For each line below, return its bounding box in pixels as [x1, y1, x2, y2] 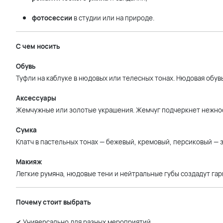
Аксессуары [16, 94, 56, 103]
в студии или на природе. [72, 13, 154, 22]
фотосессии [32, 13, 72, 22]
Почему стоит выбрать [16, 198, 91, 207]
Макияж [16, 157, 42, 166]
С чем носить [16, 42, 60, 51]
